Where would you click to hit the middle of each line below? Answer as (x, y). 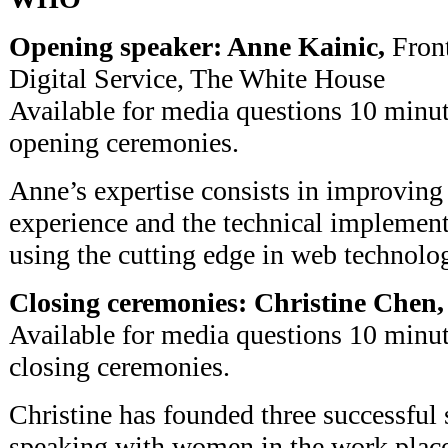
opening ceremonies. (124, 142)
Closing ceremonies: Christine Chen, (226, 302)
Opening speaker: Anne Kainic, (197, 46)
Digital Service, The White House (197, 78)
